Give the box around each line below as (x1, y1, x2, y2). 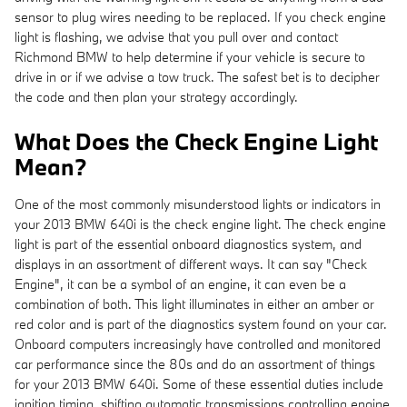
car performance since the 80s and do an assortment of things (15, 354, 375, 372)
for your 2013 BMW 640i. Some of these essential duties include (15, 374, 383, 392)
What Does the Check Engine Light (15, 125, 378, 156)
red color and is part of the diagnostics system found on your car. (15, 314, 387, 333)
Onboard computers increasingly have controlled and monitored (15, 334, 381, 352)
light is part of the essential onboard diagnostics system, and (15, 234, 362, 253)
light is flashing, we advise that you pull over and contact (15, 27, 338, 45)
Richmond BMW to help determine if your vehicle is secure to (15, 47, 365, 65)
